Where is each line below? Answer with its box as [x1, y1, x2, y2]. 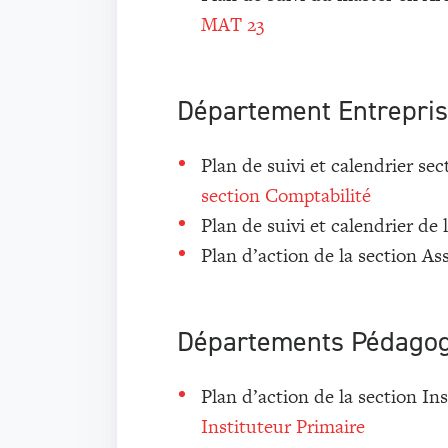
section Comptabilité [201, 182, 371, 209]
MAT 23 [201, 11, 264, 38]
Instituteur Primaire [201, 413, 365, 440]
